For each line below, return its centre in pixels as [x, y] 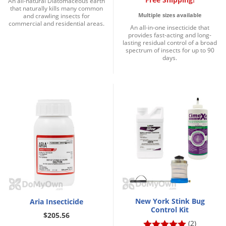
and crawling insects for [56, 16]
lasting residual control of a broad [170, 42]
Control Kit [170, 209]
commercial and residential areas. [56, 23]
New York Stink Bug [170, 201]
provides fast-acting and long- [170, 35]
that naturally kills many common [56, 8]
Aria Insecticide [56, 201]
